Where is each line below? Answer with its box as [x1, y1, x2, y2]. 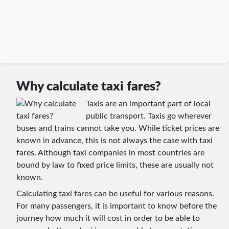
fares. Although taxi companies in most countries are [16, 148, 204, 157]
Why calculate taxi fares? [16, 80, 161, 93]
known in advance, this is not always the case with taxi [16, 136, 213, 145]
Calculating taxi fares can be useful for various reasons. [16, 189, 214, 198]
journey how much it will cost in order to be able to [16, 214, 200, 222]
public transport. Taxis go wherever [86, 111, 212, 120]
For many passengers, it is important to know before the [16, 201, 217, 210]
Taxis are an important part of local [86, 99, 211, 108]
